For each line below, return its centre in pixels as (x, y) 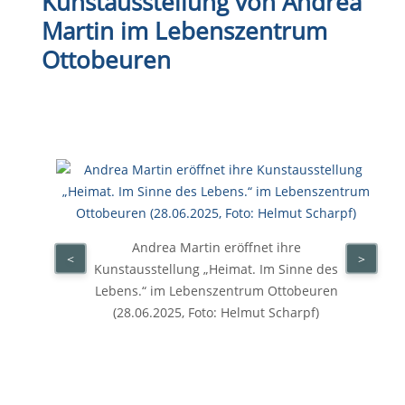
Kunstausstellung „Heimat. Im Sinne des (216, 269)
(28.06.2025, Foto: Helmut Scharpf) (216, 312)
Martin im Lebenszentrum (184, 31)
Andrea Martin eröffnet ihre (216, 247)
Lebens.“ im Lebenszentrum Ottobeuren (216, 291)
